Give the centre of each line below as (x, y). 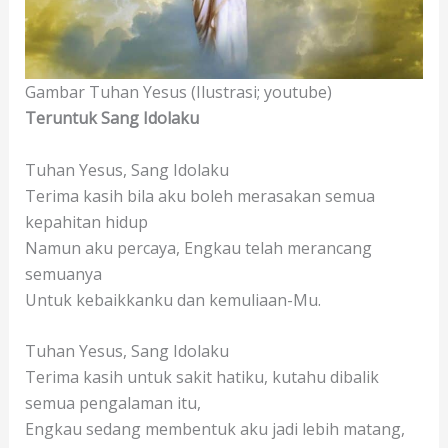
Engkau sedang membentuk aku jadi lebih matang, (214, 429)
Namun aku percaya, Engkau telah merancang (198, 247)
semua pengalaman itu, (112, 403)
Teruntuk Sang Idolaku (111, 118)
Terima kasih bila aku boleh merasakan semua (199, 195)
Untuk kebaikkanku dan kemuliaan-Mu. (172, 299)
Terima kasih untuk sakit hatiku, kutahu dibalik (201, 377)
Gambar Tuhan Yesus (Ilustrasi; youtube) (178, 92)
